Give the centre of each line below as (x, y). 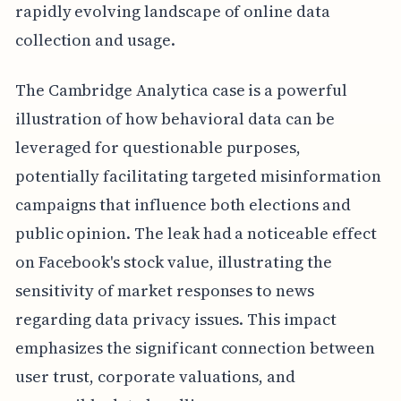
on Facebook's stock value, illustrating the (173, 261)
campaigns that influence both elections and (183, 204)
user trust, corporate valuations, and (155, 376)
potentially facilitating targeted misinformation (198, 175)
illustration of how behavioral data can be (175, 118)
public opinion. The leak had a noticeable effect (196, 233)
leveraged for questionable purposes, (158, 147)
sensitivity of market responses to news (164, 290)
